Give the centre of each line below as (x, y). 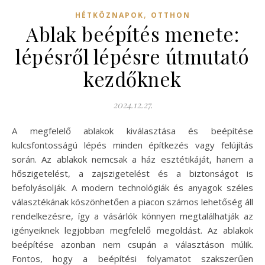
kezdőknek (132, 78)
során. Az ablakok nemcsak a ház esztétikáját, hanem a (132, 159)
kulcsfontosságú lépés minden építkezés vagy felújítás (132, 145)
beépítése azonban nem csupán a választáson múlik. (132, 244)
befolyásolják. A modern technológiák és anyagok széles (132, 187)
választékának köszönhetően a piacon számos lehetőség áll (132, 201)
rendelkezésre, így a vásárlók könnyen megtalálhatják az (132, 216)
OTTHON (170, 15)
